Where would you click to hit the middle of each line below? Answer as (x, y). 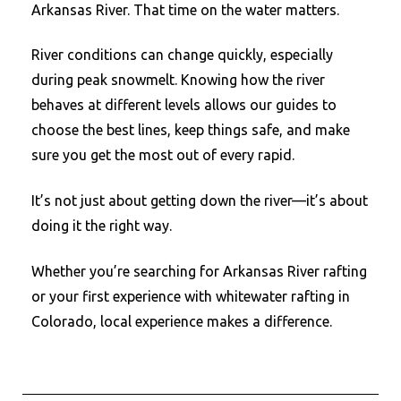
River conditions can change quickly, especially (182, 55)
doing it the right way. (102, 225)
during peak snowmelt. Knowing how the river (178, 80)
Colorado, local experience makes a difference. (182, 321)
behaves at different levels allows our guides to (184, 105)
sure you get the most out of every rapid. (163, 155)
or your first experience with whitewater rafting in (191, 296)
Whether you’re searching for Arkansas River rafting (199, 271)
